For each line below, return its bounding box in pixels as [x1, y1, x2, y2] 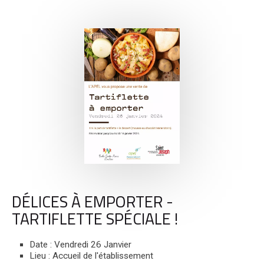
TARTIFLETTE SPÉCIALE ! [12, 203, 178, 233]
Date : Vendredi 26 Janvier [29, 239, 131, 250]
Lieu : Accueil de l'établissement [29, 250, 153, 261]
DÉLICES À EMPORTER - [12, 186, 173, 216]
